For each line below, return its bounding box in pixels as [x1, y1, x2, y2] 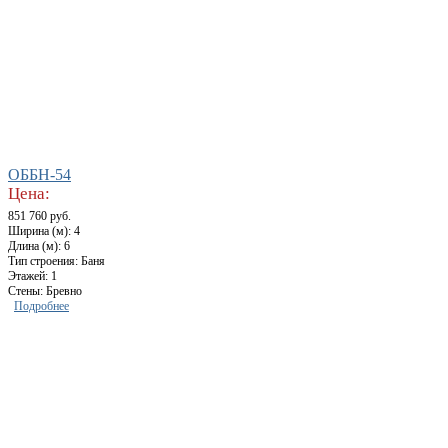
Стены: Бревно [8, 284, 82, 299]
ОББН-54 [8, 166, 71, 184]
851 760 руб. [8, 209, 71, 224]
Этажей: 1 [8, 269, 57, 284]
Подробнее [14, 299, 69, 314]
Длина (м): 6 [8, 239, 70, 254]
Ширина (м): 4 [8, 224, 80, 239]
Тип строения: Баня [8, 254, 105, 269]
